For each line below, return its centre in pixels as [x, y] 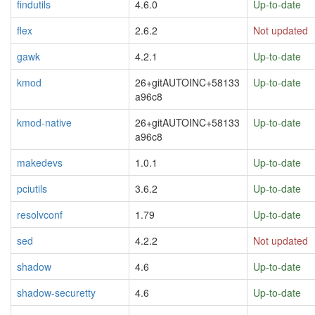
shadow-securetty [56, 292]
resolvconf [40, 214]
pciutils [32, 188]
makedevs [40, 162]
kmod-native [44, 122]
